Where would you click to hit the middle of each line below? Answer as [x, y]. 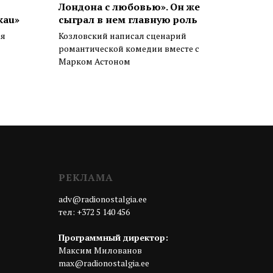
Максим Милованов [100, 250]
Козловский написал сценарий [122, 36]
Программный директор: [113, 238]
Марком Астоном [94, 62]
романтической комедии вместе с [129, 49]
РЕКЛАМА [86, 178]
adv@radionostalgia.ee [103, 199]
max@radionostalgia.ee [104, 263]
